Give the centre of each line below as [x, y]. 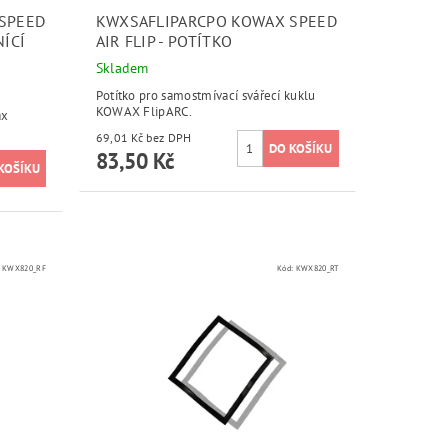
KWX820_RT [317, 267]
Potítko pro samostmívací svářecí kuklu [205, 96]
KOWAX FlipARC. [144, 112]
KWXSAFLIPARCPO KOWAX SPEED [216, 21]
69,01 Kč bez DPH [169, 138]
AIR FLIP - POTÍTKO [164, 41]
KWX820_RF [24, 267]
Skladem [122, 68]
